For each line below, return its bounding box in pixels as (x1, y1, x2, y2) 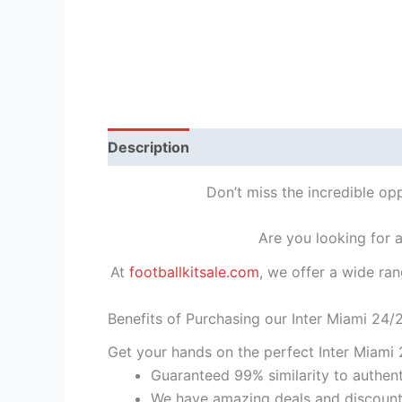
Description (108, 137, 189, 156)
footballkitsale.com (129, 262, 259, 281)
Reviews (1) (208, 137, 292, 156)
